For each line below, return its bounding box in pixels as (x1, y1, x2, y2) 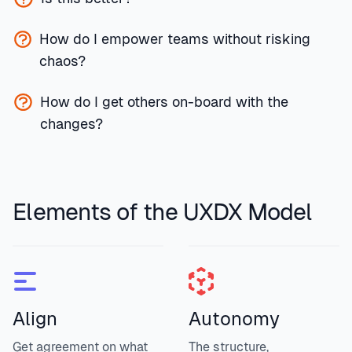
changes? (39, 115, 103, 132)
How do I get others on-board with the (39, 93, 288, 110)
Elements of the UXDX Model (13, 198, 313, 225)
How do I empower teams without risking (39, 31, 311, 47)
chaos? (39, 53, 86, 69)
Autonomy (189, 308, 280, 329)
